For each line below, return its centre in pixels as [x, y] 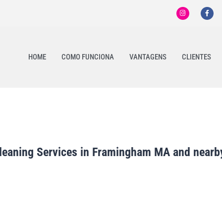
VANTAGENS [148, 57]
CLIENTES [196, 57]
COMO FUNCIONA [88, 57]
